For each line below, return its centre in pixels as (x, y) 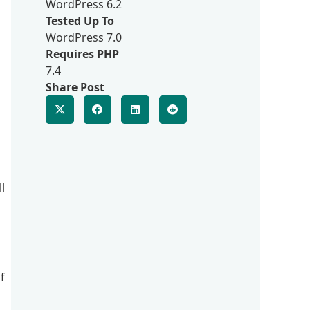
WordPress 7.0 (84, 37)
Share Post (75, 87)
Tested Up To (80, 21)
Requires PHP (82, 54)
